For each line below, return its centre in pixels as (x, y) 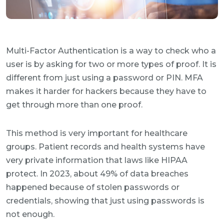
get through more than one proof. (74, 105)
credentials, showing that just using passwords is (105, 201)
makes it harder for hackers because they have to (106, 91)
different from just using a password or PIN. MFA (104, 78)
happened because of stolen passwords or (93, 187)
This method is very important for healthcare (97, 133)
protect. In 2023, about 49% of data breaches (97, 174)
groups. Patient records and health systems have (105, 147)
